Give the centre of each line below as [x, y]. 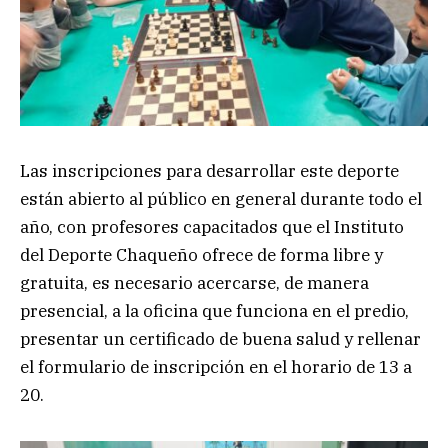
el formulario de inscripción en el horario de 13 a [216, 367]
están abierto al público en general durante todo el [221, 199]
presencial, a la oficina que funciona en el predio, [214, 311]
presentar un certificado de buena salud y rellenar [220, 339]
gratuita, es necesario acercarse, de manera [194, 283]
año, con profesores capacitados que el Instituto [212, 227]
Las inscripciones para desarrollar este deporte [209, 171]
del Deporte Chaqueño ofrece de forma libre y [201, 255]
